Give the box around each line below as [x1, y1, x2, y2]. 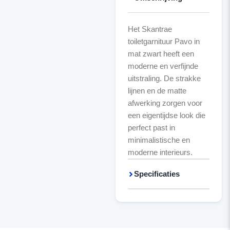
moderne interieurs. [127, 148, 193, 157]
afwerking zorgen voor [127, 99, 202, 107]
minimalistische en [127, 136, 190, 144]
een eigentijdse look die [127, 111, 205, 120]
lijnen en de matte [127, 86, 186, 95]
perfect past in [127, 123, 175, 132]
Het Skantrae [127, 25, 172, 33]
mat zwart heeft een [127, 49, 194, 58]
